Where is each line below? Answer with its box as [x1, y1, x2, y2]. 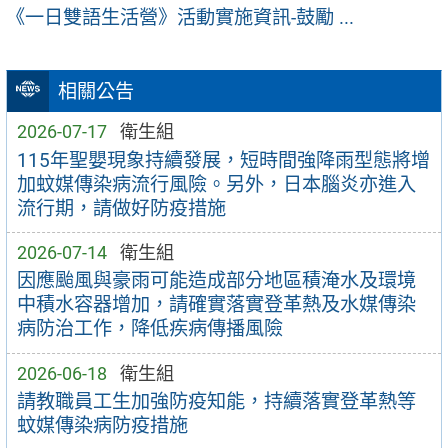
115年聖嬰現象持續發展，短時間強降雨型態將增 [16, 148, 430, 172]
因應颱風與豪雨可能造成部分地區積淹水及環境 [16, 269, 416, 293]
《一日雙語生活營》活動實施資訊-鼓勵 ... [6, 6, 354, 30]
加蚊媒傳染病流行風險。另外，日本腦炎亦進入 [16, 172, 416, 196]
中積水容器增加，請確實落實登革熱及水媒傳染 [16, 293, 416, 317]
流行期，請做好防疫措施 [16, 196, 226, 220]
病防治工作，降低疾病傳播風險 [16, 317, 283, 341]
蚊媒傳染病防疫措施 [16, 414, 188, 438]
